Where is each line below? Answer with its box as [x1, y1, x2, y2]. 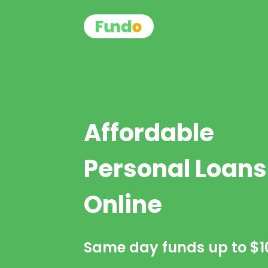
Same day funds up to [84, 237, 250, 257]
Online [84, 187, 162, 221]
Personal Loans [84, 151, 267, 185]
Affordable [84, 115, 214, 150]
